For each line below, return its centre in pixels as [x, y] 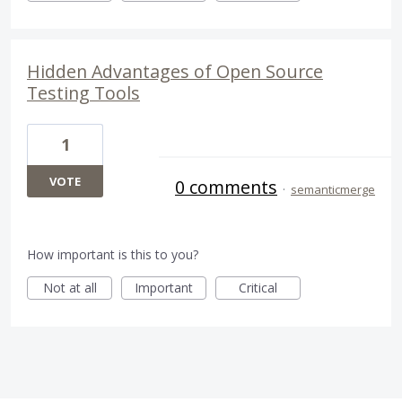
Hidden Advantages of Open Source [175, 71]
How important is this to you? [113, 254]
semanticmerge [333, 189]
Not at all [70, 288]
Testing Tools [83, 93]
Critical [258, 288]
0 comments [226, 187]
